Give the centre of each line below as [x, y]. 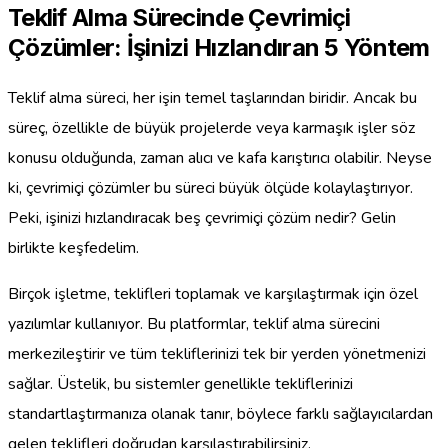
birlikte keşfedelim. [73, 248]
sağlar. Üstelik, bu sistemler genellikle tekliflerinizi [180, 384]
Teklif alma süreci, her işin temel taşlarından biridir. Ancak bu [212, 98]
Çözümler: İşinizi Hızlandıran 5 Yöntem [219, 48]
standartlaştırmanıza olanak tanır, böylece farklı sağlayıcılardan [220, 414]
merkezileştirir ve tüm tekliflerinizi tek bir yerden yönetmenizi [217, 354]
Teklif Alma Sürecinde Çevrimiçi [179, 18]
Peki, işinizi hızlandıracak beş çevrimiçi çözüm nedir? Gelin [202, 218]
